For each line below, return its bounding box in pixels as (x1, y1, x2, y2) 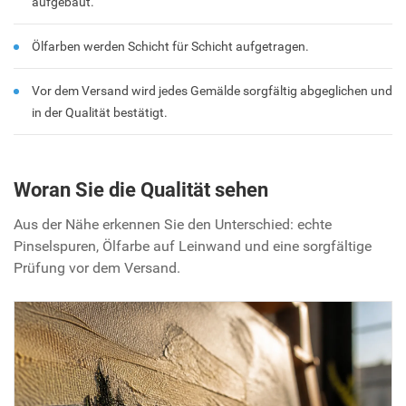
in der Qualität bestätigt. (32, 104, 168, 120)
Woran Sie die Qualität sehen (14, 178, 268, 201)
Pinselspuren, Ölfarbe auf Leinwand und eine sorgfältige (14, 237, 372, 255)
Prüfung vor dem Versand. (14, 258, 180, 276)
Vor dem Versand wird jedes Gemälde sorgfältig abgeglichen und (32, 82, 392, 98)
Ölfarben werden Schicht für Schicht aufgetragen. (32, 38, 309, 53)
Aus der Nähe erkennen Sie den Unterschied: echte (14, 215, 332, 233)
